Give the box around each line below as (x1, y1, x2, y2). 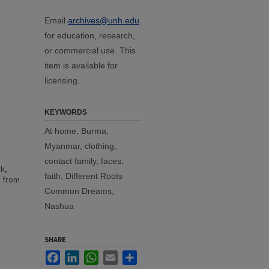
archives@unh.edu (68, 16, 139, 25)
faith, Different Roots (44, 171, 122, 181)
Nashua (44, 201, 74, 211)
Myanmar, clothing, (44, 141, 116, 151)
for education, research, (44, 31, 135, 40)
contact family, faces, (44, 156, 124, 166)
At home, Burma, (44, 126, 109, 136)
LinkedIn (79, 250, 112, 260)
